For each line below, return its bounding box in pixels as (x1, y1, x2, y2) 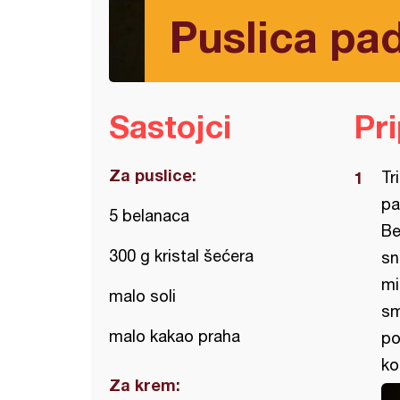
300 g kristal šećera (109, 246, 254, 265)
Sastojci (109, 107, 231, 146)
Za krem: (109, 375, 180, 395)
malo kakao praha (109, 327, 240, 346)
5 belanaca (109, 206, 189, 225)
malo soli (109, 287, 176, 305)
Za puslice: (109, 165, 196, 185)
